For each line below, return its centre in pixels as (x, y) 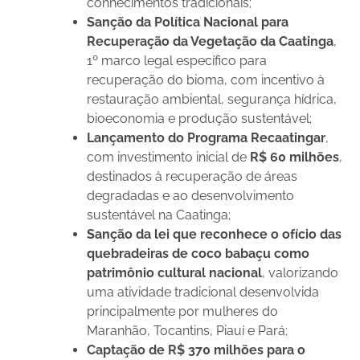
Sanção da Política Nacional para (188, 22)
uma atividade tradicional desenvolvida (203, 292)
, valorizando (300, 273)
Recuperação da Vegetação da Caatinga (210, 42)
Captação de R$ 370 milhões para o (196, 350)
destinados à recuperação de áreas (192, 177)
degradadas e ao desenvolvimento (190, 196)
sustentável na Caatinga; (159, 215)
